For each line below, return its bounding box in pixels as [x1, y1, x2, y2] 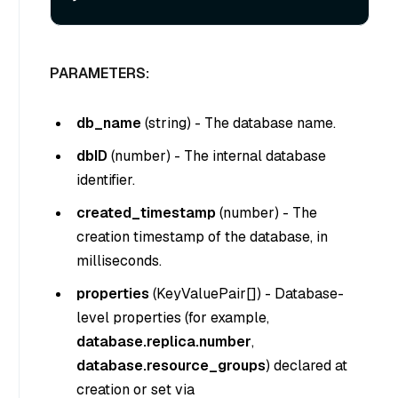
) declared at [266, 356, 347, 375]
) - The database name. [187, 114, 336, 132]
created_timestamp [76, 203, 216, 222]
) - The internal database [166, 147, 326, 165]
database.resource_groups [76, 356, 266, 375]
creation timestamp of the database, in [76, 227, 328, 246]
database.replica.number [76, 332, 251, 351]
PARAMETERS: [50, 64, 149, 84]
